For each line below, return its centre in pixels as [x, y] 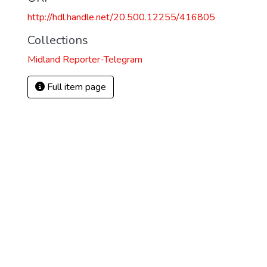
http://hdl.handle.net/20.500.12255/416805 [121, 17]
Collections [58, 40]
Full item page [75, 87]
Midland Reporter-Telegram [85, 60]
